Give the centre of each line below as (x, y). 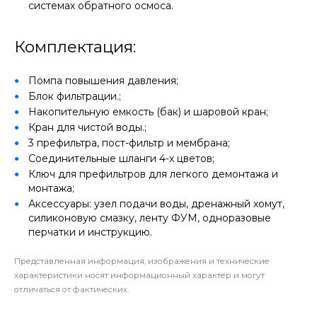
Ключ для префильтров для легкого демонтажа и (153, 174)
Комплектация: (75, 47)
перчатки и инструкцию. (90, 232)
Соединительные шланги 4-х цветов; (121, 158)
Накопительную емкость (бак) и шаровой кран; (148, 112)
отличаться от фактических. (71, 289)
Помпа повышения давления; (103, 81)
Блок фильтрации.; (75, 96)
